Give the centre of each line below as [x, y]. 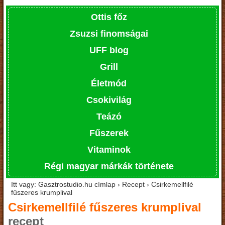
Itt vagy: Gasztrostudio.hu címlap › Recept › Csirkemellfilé [102, 184]
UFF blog [109, 50]
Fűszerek [109, 133]
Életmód [109, 83]
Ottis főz [109, 17]
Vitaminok [109, 149]
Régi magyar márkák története [109, 166]
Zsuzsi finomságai [109, 33]
